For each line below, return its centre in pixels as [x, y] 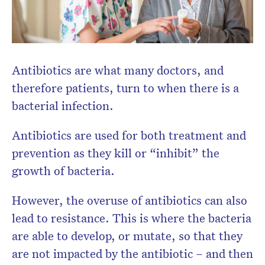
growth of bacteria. [63, 171]
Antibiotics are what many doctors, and [118, 70]
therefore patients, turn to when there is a [125, 88]
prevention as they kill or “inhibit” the [116, 153]
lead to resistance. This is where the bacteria [132, 218]
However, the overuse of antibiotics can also [130, 200]
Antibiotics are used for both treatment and [129, 135]
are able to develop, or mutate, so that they [127, 236]
